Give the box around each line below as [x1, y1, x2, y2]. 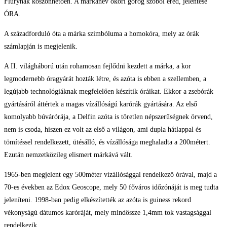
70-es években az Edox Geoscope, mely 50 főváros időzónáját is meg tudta [4, 183, 218, 192]
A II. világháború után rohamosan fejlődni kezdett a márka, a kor [4, 62, 191, 70]
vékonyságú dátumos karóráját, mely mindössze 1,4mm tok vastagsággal [4, 209, 211, 217]
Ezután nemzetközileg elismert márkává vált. [4, 151, 133, 159]
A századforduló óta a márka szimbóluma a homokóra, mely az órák [4, 30, 199, 38]
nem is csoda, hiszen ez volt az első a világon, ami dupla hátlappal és [4, 126, 201, 134]
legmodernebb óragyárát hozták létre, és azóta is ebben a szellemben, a [4, 75, 206, 83]
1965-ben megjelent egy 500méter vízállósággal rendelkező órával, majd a [4, 171, 217, 179]
